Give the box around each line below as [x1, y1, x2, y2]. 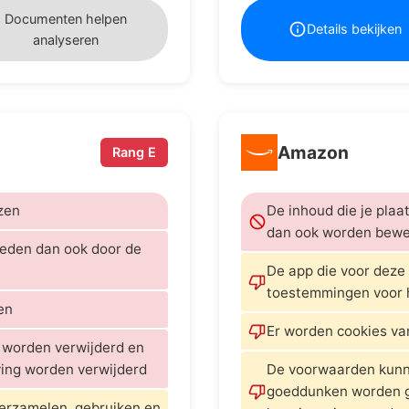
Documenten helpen [5, 10, 127, 26]
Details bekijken [307, 21, 402, 37]
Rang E [112, 144, 157, 161]
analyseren [33, 31, 99, 47]
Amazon [278, 141, 349, 163]
